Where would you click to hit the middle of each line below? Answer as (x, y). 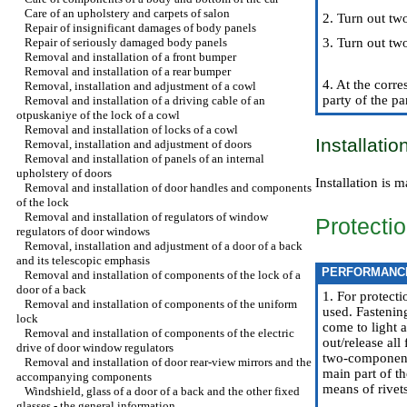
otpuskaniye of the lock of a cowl (98, 115)
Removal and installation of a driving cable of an (145, 100)
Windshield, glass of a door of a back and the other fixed (162, 391)
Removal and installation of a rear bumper (128, 71)
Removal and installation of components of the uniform (161, 304)
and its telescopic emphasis (83, 260)
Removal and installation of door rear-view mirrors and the (168, 362)
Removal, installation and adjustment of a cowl (140, 86)
